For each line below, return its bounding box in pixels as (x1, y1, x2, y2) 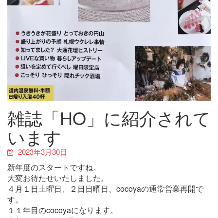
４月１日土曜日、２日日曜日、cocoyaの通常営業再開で (7, 182, 203, 194)
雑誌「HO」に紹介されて (7, 105, 211, 130)
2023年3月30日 (18, 146, 67, 157)
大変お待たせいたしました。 (7, 172, 109, 183)
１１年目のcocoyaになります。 (7, 204, 118, 216)
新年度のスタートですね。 (7, 161, 101, 173)
